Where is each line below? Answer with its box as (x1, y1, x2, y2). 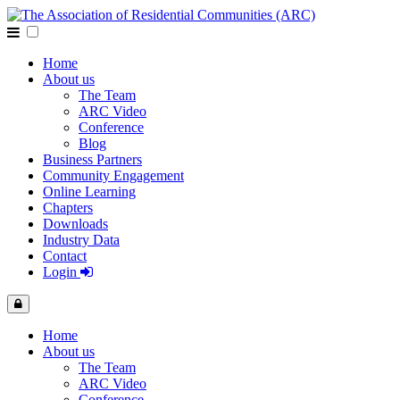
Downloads (43, 216, 108, 231)
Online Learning (43, 184, 136, 199)
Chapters (43, 200, 93, 215)
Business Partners (43, 152, 142, 167)
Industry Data (43, 232, 120, 247)
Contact (43, 248, 87, 263)
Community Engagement (43, 168, 184, 183)
